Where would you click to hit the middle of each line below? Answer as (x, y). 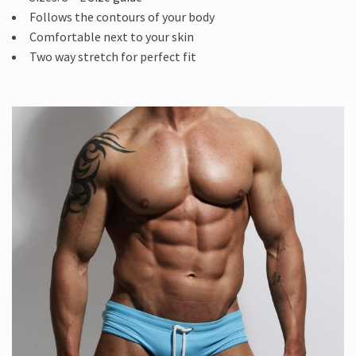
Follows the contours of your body (122, 17)
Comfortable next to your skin (112, 37)
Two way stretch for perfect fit (113, 57)
